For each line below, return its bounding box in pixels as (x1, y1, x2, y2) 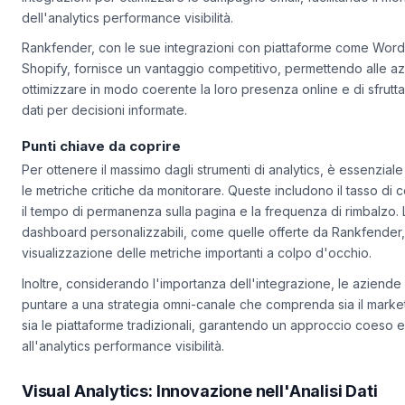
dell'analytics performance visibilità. (22, 31, 233, 47)
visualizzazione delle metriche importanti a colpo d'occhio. (22, 267, 372, 283)
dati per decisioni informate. (22, 124, 187, 140)
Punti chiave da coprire (22, 158, 181, 176)
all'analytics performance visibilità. (22, 359, 224, 375)
